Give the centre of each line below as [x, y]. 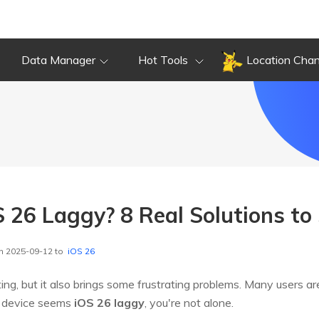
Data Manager [58, 60]
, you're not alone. [189, 303]
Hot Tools [164, 60]
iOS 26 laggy [109, 303]
